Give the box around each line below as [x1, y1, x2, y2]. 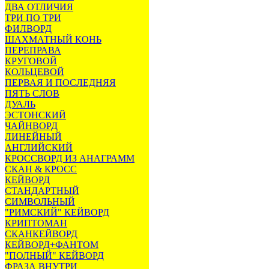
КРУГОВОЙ [5, 56, 57, 66]
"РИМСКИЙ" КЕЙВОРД [5, 207, 109, 217]
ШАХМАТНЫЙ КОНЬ [5, 34, 101, 44]
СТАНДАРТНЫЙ [5, 186, 79, 196]
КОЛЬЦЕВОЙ [5, 67, 64, 77]
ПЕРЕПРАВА [5, 45, 61, 55]
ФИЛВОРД [5, 23, 52, 34]
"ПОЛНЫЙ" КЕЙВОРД [5, 250, 104, 261]
